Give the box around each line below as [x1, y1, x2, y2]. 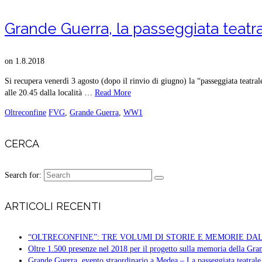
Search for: [5, 171, 42, 180]
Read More [95, 88, 131, 97]
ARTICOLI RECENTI [5, 200, 101, 213]
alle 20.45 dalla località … [5, 88, 95, 97]
